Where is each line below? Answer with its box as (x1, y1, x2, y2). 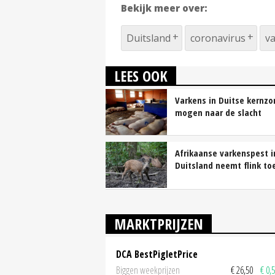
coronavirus (190, 31, 246, 45)
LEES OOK (114, 66, 168, 87)
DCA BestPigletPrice (116, 247, 198, 261)
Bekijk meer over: (121, 2, 207, 15)
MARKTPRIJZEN (114, 214, 203, 234)
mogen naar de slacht (175, 106, 261, 119)
